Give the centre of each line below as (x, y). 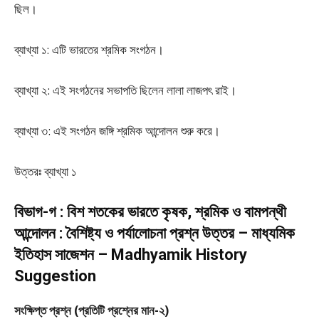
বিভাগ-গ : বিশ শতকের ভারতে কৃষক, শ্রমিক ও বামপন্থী (150, 212)
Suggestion (55, 276)
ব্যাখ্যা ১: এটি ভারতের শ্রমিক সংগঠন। (89, 49)
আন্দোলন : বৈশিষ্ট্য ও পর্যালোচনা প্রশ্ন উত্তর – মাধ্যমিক (155, 233)
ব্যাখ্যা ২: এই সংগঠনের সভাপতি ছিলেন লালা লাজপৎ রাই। (125, 90)
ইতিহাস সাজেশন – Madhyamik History (131, 255)
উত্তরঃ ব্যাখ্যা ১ (45, 171)
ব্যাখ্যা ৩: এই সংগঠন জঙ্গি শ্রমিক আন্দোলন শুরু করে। (117, 131)
